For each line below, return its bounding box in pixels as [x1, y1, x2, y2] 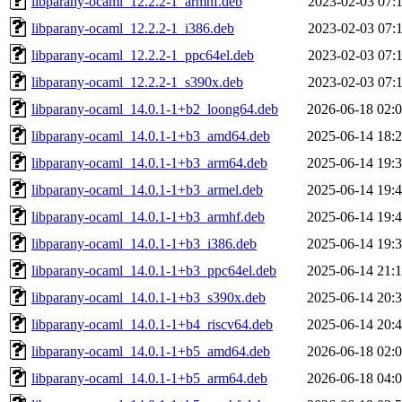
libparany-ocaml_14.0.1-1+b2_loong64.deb [31, 100, 278, 117]
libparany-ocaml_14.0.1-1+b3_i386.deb [31, 235, 257, 251]
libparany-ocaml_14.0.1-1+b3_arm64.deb [31, 154, 267, 170]
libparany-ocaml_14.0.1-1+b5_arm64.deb [31, 370, 267, 386]
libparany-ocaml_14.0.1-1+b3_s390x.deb [31, 289, 266, 305]
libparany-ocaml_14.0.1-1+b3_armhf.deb [31, 208, 265, 224]
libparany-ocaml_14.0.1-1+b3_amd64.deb [31, 127, 270, 144]
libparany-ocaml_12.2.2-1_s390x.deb [31, 74, 243, 90]
